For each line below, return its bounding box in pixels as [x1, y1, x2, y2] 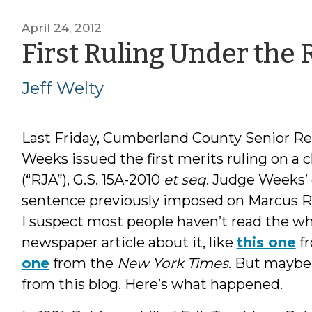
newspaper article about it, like [21, 233, 237, 251]
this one [236, 233, 296, 251]
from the [49, 254, 117, 272]
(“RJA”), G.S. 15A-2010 [21, 171, 164, 188]
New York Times [116, 254, 228, 272]
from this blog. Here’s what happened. [21, 275, 283, 292]
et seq [163, 171, 206, 188]
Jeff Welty [21, 77, 104, 98]
